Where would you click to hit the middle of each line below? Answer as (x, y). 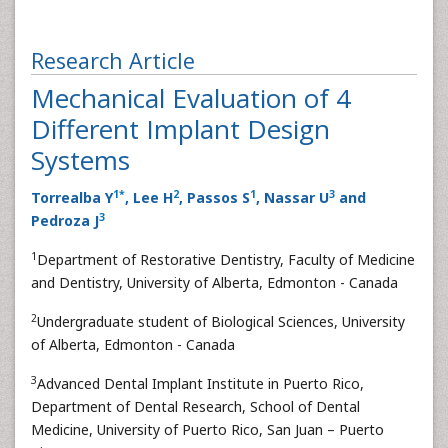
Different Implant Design (180, 129)
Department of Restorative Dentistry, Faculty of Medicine (226, 259)
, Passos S (214, 197)
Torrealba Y (72, 197)
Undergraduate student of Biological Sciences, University (221, 321)
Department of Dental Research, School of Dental (195, 406)
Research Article (113, 60)
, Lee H (149, 197)
